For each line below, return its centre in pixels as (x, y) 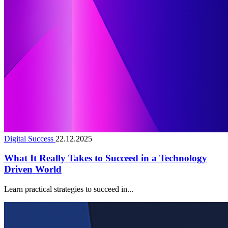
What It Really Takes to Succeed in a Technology (106, 158)
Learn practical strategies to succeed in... (69, 189)
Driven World (33, 169)
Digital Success (30, 138)
